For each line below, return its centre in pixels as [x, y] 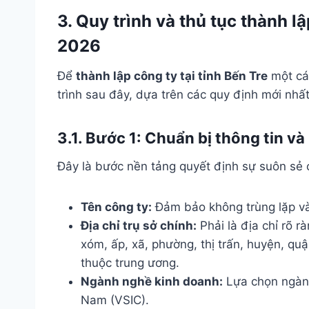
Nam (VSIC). [115, 300]
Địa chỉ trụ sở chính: [139, 225]
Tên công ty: [116, 207]
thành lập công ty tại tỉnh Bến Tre [172, 76]
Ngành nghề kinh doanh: [152, 281]
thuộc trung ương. [130, 262]
